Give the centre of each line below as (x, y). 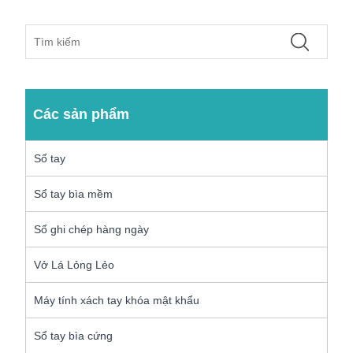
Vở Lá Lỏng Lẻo (74, 265)
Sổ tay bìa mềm (74, 194)
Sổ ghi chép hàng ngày (92, 230)
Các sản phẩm (82, 115)
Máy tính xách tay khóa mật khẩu (117, 301)
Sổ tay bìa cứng (74, 336)
